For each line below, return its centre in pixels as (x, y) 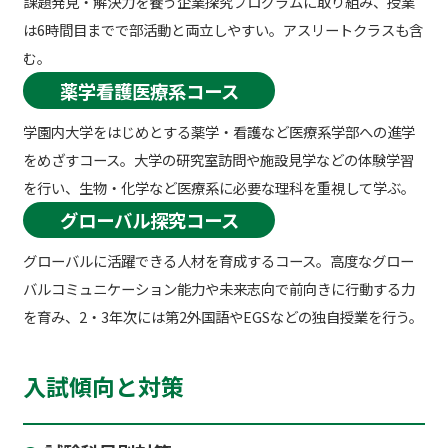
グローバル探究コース (149, 220)
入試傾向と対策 (103, 386)
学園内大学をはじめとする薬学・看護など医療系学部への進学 (218, 131)
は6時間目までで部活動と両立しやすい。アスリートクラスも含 (222, 30)
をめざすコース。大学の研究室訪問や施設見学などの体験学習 (218, 159)
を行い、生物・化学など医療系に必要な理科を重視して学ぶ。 (218, 187)
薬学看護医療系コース (149, 90)
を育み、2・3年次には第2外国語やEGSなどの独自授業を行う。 (222, 317)
